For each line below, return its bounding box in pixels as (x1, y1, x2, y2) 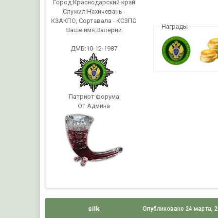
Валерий (96, 26, 122, 34)
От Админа (78, 102, 110, 109)
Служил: (62, 7, 87, 15)
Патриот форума (69, 92, 120, 100)
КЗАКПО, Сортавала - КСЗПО (51, 17, 137, 24)
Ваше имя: (66, 26, 97, 34)
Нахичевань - (87, 7, 126, 15)
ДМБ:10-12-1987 (71, 44, 118, 52)
